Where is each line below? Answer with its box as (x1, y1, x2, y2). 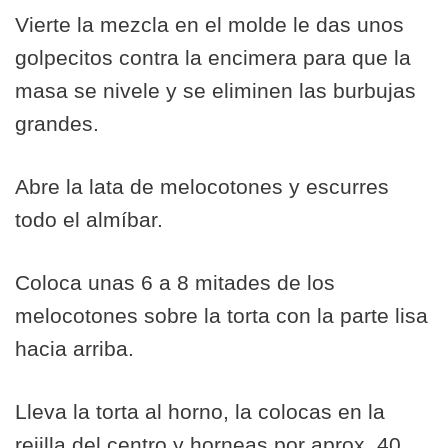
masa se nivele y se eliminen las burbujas (15, 79, 416, 102)
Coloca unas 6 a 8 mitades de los (15, 271, 335, 294)
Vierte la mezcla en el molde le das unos (15, 13, 404, 36)
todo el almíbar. (15, 208, 163, 231)
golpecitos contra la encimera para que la (15, 46, 411, 69)
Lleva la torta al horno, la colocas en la (15, 400, 385, 423)
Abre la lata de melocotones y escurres (15, 175, 389, 198)
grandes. (15, 112, 99, 135)
